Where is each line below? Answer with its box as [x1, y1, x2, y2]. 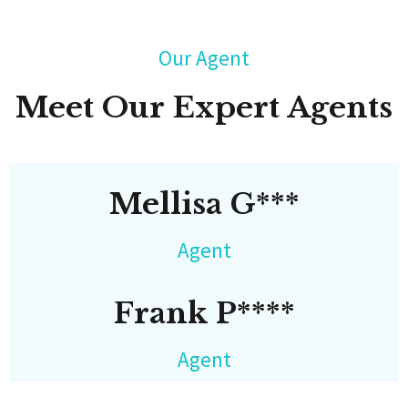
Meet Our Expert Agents [15, 89, 393, 126]
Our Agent [158, 45, 250, 71]
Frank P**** [113, 295, 295, 331]
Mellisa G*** [108, 186, 300, 222]
